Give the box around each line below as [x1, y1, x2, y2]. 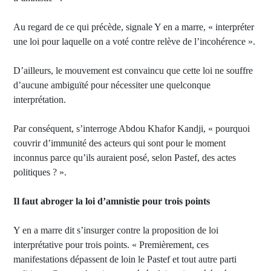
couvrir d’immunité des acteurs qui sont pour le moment [13, 138, 226, 148]
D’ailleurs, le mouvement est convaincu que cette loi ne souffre [13, 65, 253, 76]
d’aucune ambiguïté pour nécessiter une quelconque [13, 80, 211, 90]
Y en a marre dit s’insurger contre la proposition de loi [13, 225, 218, 235]
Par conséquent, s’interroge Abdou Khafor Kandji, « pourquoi [13, 123, 250, 134]
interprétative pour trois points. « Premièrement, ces [13, 240, 209, 250]
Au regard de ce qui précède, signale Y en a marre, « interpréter [13, 22, 254, 32]
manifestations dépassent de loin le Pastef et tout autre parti [13, 254, 237, 264]
